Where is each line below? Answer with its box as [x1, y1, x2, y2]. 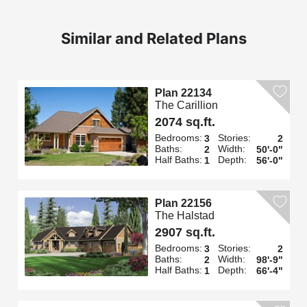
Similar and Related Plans [60, 29, 247, 47]
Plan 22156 [154, 197, 212, 209]
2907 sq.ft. [154, 225, 215, 239]
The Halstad [154, 209, 214, 221]
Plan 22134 [154, 86, 212, 99]
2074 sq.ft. [154, 114, 215, 129]
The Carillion [154, 99, 218, 111]
